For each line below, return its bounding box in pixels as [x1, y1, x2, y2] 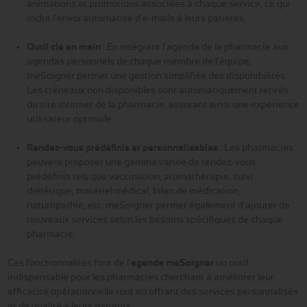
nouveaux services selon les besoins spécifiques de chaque [26, 213, 283, 225]
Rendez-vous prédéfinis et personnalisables [26, 141, 218, 153]
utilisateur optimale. [26, 112, 114, 124]
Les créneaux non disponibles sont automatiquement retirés [26, 84, 288, 95]
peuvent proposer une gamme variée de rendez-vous [26, 156, 256, 167]
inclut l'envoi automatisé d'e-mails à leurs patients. [26, 12, 246, 23]
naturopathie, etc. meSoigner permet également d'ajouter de [26, 199, 290, 210]
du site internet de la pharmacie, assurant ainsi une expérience [26, 98, 299, 110]
